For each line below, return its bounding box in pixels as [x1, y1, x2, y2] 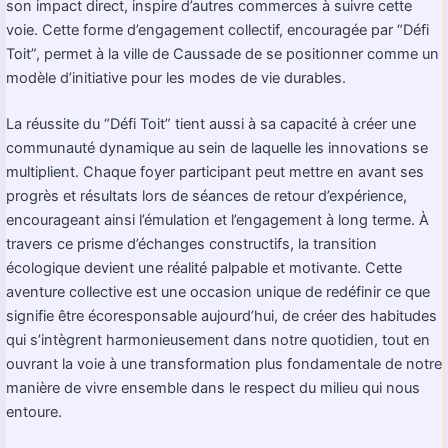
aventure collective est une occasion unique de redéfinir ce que [6, 282, 430, 301]
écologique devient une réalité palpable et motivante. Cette [6, 258, 402, 277]
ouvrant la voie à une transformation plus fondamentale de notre [6, 354, 442, 373]
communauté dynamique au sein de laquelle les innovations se [6, 138, 428, 157]
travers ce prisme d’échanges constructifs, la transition [6, 234, 377, 253]
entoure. [6, 402, 62, 421]
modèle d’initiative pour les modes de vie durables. [6, 68, 346, 87]
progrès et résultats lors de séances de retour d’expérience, [6, 186, 407, 205]
